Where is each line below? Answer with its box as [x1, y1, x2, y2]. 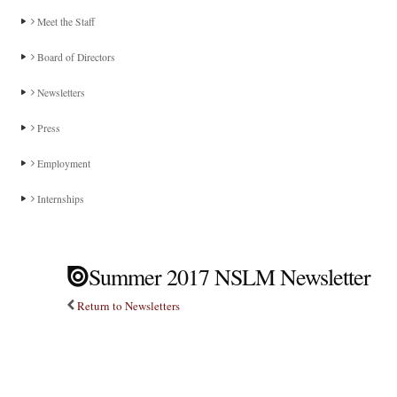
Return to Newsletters [77, 298, 180, 314]
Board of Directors [35, 51, 115, 64]
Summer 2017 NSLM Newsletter [89, 261, 370, 292]
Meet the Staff [35, 15, 95, 28]
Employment [35, 157, 90, 170]
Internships [35, 192, 84, 206]
